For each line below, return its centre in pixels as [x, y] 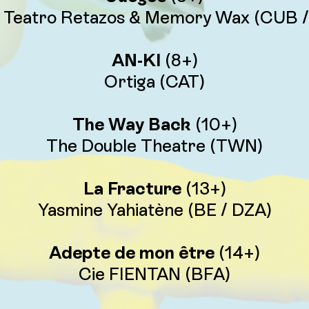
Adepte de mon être [132, 253]
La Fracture [132, 189]
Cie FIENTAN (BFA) [154, 274]
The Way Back [133, 124]
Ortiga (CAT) [154, 82]
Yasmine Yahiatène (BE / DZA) [154, 210]
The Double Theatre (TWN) [154, 146]
